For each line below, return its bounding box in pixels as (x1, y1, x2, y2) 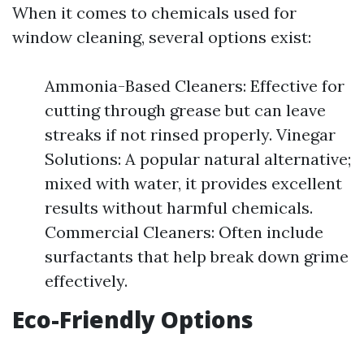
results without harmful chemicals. (45, 197, 313, 218)
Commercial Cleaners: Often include (45, 222, 323, 242)
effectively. (45, 271, 128, 291)
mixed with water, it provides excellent (45, 173, 342, 193)
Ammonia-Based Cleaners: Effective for (45, 76, 344, 96)
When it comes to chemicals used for (12, 2, 297, 23)
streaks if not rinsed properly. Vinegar (45, 124, 336, 145)
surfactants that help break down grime (45, 246, 349, 266)
